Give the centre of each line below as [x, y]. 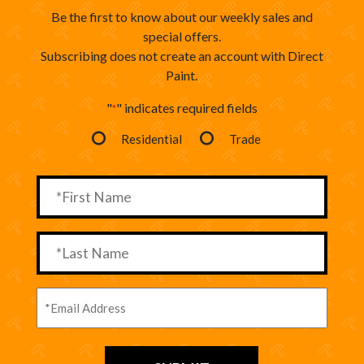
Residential [152, 139]
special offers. [182, 36]
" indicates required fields [186, 107]
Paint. [182, 75]
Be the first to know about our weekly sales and [182, 16]
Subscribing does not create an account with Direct [182, 55]
